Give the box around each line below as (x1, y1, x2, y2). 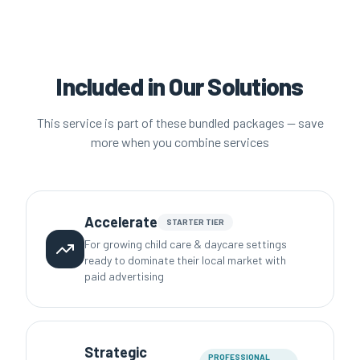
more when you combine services (91, 134, 269, 149)
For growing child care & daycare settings (84, 237, 287, 251)
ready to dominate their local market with (84, 253, 286, 267)
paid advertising (84, 269, 164, 283)
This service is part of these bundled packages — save (36, 115, 324, 130)
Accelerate (84, 213, 157, 231)
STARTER (166, 216, 204, 227)
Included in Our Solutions (56, 72, 304, 100)
